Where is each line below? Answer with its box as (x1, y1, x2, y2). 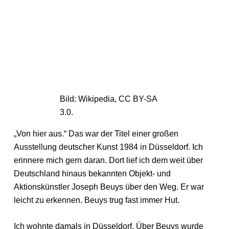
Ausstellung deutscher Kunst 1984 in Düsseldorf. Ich (13, 142, 203, 151)
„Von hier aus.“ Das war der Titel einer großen (13, 129, 178, 138)
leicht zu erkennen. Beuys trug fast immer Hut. (13, 195, 179, 204)
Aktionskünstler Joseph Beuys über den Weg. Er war (13, 182, 204, 191)
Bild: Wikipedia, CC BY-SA (60, 94, 157, 103)
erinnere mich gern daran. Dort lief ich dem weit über (13, 155, 203, 165)
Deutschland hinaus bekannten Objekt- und (13, 169, 171, 178)
